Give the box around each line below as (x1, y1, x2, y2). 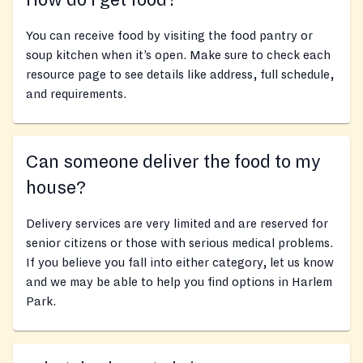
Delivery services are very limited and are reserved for (26, 217, 328, 231)
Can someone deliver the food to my (26, 152, 321, 173)
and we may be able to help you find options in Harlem (26, 275, 332, 289)
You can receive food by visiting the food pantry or (26, 29, 313, 43)
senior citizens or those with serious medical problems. (26, 237, 333, 250)
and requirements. (26, 88, 126, 101)
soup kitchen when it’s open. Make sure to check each (26, 49, 331, 62)
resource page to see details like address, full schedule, (26, 68, 334, 82)
